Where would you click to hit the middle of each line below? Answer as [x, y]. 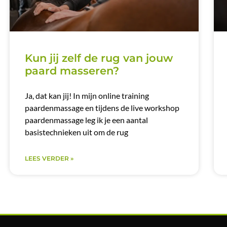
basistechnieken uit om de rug [77, 132]
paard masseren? [72, 71]
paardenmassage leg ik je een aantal [87, 120]
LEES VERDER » [49, 159]
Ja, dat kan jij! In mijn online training [87, 96]
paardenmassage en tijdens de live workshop [102, 108]
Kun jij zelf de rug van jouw [99, 58]
